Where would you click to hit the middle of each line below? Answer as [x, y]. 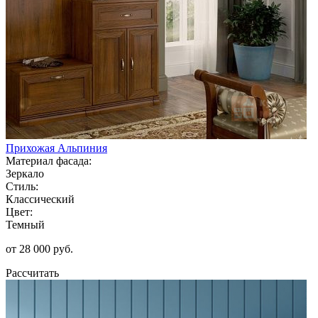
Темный [25, 224]
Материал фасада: [49, 160]
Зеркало [25, 173]
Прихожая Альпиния [56, 148]
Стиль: [22, 186]
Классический [40, 199]
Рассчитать [32, 273]
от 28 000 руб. [39, 248]
